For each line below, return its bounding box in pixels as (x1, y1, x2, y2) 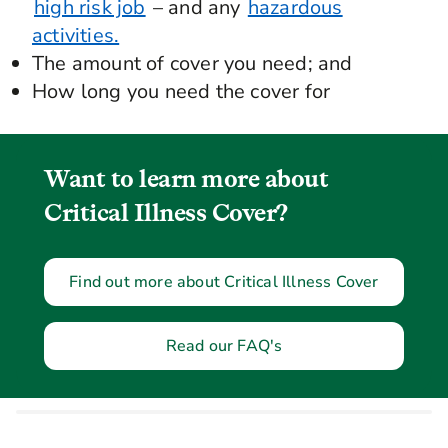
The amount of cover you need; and (32, 50, 353, 78)
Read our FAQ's (165, 335, 283, 358)
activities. (32, 22, 120, 50)
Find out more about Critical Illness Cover (69, 271, 379, 294)
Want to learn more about (44, 164, 328, 194)
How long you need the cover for (32, 78, 331, 106)
